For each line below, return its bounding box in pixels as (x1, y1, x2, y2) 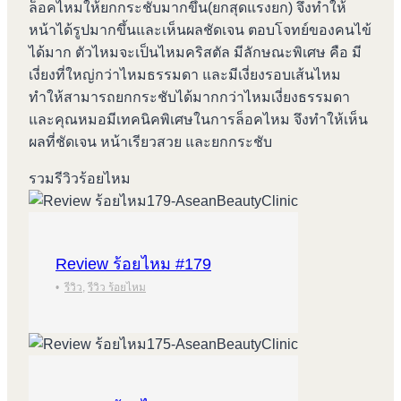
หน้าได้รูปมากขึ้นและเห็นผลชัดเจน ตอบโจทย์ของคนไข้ (29, 22, 371, 38)
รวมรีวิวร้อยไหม (29, 171, 131, 187)
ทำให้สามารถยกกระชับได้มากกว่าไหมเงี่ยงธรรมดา (29, 90, 350, 106)
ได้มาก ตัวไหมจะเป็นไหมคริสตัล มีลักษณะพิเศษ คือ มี (29, 45, 362, 61)
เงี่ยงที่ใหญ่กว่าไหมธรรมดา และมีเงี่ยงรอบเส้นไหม (29, 67, 341, 83)
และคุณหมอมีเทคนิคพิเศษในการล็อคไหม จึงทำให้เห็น (29, 112, 368, 128)
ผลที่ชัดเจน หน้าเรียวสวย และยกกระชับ (29, 134, 272, 150)
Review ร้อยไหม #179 (55, 255, 211, 274)
